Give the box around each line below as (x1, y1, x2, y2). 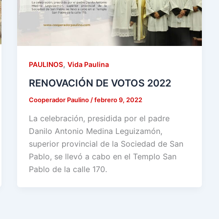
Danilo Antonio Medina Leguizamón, (28, 126, 162, 136)
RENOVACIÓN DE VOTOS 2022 (28, 77, 171, 89)
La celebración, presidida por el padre (28, 113, 170, 123)
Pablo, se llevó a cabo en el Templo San (28, 151, 176, 161)
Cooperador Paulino (28, 95, 90, 104)
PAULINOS (28, 60, 63, 69)
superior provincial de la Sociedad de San (28, 138, 183, 149)
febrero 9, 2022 (94, 95, 142, 104)
